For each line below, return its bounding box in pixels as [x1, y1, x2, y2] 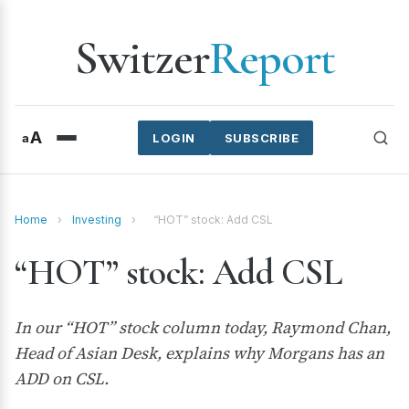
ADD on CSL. [15, 367, 109, 390]
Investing [72, 213, 121, 226]
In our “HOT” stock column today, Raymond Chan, [15, 316, 391, 339]
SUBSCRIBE [224, 131, 299, 145]
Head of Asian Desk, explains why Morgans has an [15, 341, 384, 364]
